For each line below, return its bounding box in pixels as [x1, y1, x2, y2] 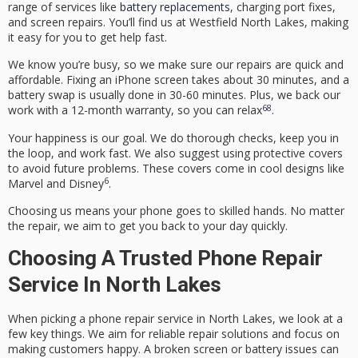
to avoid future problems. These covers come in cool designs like [8, 160, 344, 176]
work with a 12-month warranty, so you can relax [8, 102, 262, 118]
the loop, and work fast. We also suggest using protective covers [8, 145, 343, 161]
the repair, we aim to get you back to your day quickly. [8, 218, 288, 234]
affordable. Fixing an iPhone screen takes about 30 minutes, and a [8, 72, 349, 88]
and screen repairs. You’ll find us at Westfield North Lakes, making [8, 14, 348, 30]
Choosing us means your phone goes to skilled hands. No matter [8, 203, 344, 219]
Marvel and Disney [8, 175, 104, 191]
